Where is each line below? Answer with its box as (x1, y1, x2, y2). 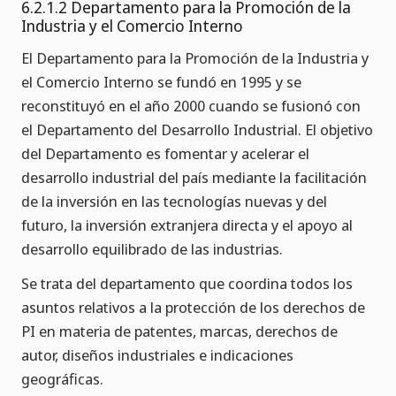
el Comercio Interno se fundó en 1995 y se (21, 72, 301, 93)
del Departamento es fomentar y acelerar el (21, 143, 309, 164)
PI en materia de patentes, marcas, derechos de (21, 321, 338, 342)
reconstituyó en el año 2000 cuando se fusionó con (21, 95, 361, 117)
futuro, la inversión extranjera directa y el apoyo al (21, 215, 353, 236)
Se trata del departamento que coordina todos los (21, 273, 353, 294)
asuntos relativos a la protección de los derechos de (21, 297, 365, 318)
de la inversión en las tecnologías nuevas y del (21, 191, 327, 212)
